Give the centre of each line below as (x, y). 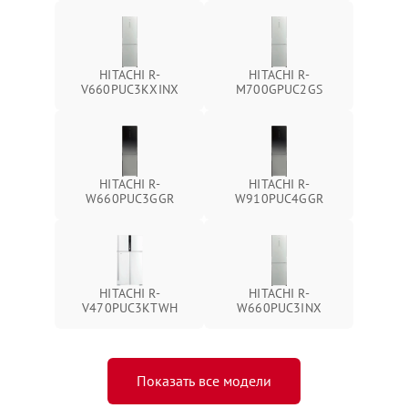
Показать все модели (204, 381)
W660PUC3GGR (130, 199)
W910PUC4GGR (279, 199)
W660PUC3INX (279, 308)
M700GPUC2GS (279, 89)
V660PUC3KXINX (130, 89)
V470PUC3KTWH (130, 308)
